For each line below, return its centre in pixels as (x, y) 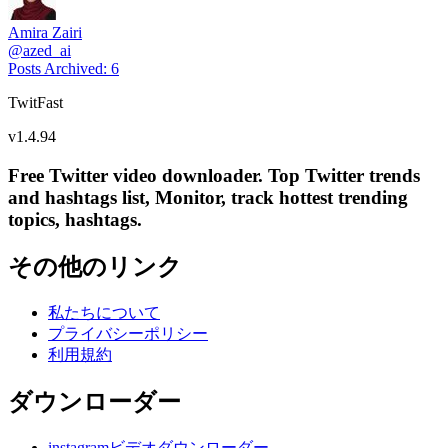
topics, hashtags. (75, 219)
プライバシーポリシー (128, 333)
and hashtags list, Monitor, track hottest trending (208, 197)
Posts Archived (55, 69)
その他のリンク (95, 266)
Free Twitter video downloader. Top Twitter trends (214, 175)
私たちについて (104, 312)
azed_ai (47, 51)
